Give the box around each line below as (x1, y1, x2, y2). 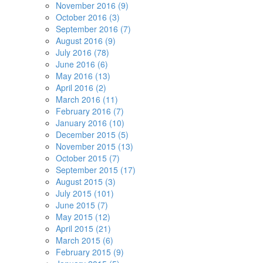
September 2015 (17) (56, 164, 136, 176)
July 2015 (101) (56, 187, 114, 199)
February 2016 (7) (56, 105, 124, 117)
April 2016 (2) (56, 82, 106, 93)
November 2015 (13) (56, 140, 133, 152)
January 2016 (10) (56, 117, 124, 129)
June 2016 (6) (56, 58, 108, 70)
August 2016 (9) (56, 35, 116, 46)
